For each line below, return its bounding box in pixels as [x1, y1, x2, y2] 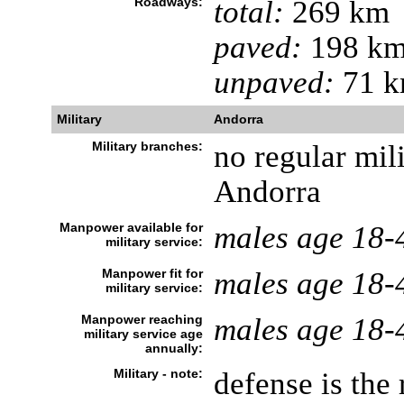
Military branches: [91, 139, 203, 153]
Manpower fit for [101, 266, 203, 280]
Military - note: [113, 366, 203, 381]
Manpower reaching [80, 312, 203, 326]
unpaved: [213, 65, 335, 99]
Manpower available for [59, 220, 203, 234]
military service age [83, 326, 203, 341]
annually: [144, 341, 203, 355]
